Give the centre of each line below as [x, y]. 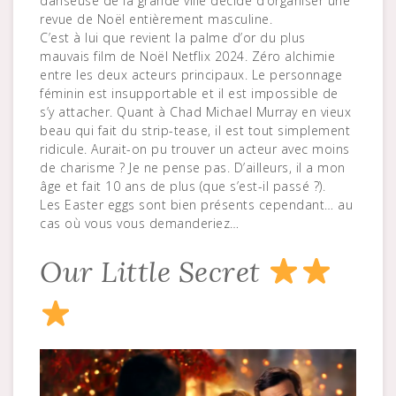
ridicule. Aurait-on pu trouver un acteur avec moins [195, 148]
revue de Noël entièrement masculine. [156, 19]
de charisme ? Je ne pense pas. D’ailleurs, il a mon [193, 167]
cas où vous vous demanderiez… [140, 223]
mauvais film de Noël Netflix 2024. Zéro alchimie [187, 56]
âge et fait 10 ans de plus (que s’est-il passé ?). [183, 186]
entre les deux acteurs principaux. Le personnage [191, 74]
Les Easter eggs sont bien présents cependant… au [196, 204]
